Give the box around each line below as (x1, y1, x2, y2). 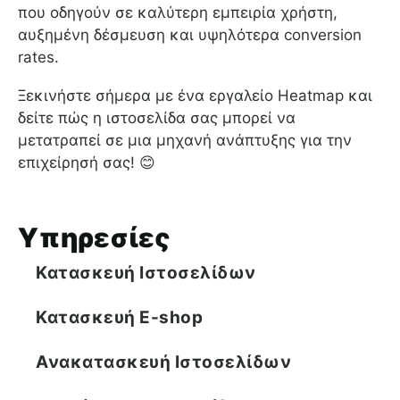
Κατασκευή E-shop (36, 306, 203, 328)
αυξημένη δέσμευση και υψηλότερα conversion (18, 26, 362, 45)
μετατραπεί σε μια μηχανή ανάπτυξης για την (18, 131, 352, 150)
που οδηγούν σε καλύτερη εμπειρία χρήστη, (18, 4, 337, 22)
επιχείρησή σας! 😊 (18, 154, 155, 172)
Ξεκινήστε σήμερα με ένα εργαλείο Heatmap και (18, 87, 372, 105)
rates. (18, 48, 59, 67)
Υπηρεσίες (18, 221, 171, 254)
